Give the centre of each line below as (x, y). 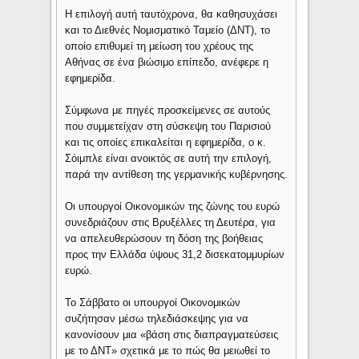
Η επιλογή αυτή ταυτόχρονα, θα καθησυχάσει (171, 14)
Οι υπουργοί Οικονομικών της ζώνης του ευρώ (173, 207)
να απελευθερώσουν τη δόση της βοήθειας (164, 239)
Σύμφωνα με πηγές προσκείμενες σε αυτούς (168, 111)
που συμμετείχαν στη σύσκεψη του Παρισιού (168, 127)
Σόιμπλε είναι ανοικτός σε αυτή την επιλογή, (169, 159)
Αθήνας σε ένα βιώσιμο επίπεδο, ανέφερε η (167, 63)
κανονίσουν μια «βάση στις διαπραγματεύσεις (172, 335)
